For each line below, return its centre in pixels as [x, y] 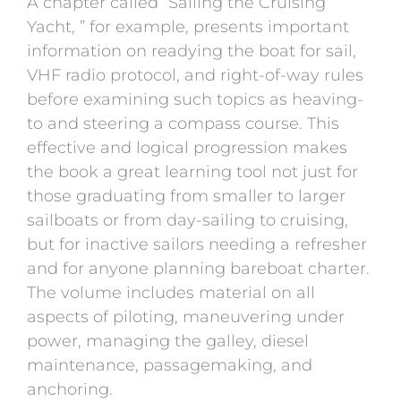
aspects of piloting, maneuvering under [186, 317]
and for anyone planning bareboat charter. [198, 269]
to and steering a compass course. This [183, 124]
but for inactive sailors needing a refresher [197, 245]
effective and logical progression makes [187, 148]
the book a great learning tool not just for [192, 172]
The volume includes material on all [171, 293]
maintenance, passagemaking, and [170, 366]
